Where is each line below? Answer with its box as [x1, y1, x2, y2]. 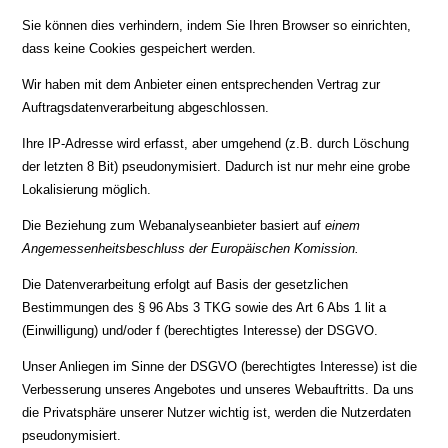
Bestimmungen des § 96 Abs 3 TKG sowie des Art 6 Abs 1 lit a [22, 300, 387, 315]
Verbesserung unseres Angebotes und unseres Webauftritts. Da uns [22, 382, 415, 397]
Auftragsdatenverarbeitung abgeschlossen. [22, 100, 270, 115]
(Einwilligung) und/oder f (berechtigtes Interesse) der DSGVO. [22, 323, 379, 338]
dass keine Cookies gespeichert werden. [22, 41, 257, 56]
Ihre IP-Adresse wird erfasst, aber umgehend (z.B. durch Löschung [22, 136, 410, 151]
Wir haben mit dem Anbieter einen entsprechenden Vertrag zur [22, 77, 381, 92]
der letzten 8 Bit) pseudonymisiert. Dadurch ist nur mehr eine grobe [22, 159, 411, 174]
